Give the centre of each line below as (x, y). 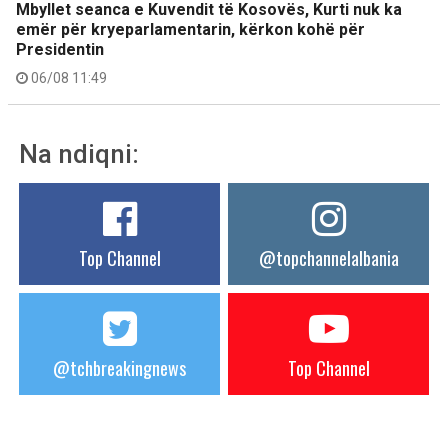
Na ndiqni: (79, 154)
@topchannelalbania (328, 258)
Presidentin (60, 49)
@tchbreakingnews (119, 368)
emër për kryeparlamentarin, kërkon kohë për (190, 29)
